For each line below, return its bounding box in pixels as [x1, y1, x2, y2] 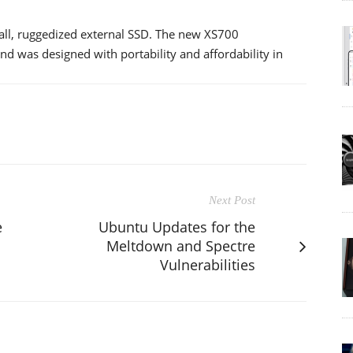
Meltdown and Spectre [106, 236, 255, 255]
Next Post [209, 193, 255, 206]
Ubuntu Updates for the [98, 217, 255, 236]
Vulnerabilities [160, 255, 255, 274]
